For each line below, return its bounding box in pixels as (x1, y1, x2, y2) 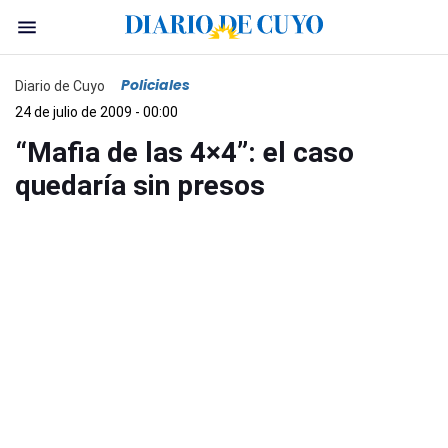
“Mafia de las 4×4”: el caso (15, 136, 354, 169)
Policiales (121, 75, 190, 95)
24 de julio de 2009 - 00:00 (15, 104, 178, 120)
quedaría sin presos (15, 169, 265, 202)
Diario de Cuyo (15, 77, 105, 94)
